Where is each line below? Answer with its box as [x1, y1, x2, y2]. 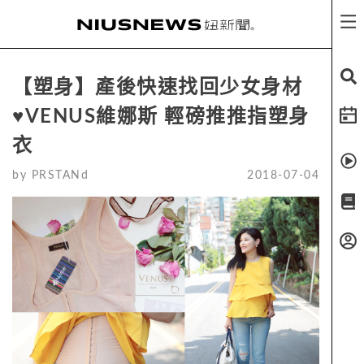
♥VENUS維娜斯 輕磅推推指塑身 [12, 107, 310, 127]
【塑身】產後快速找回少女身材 [12, 78, 302, 97]
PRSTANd [31, 170, 89, 181]
